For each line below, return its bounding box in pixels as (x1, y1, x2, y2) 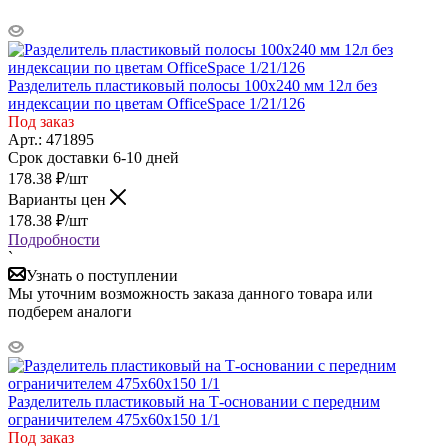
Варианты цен (8, 190, 110, 208)
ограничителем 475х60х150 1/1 (8, 410, 220, 428)
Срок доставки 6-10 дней (8, 148, 179, 166)
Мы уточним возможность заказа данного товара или (8, 284, 373, 302)
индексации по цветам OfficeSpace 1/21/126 (8, 94, 305, 112)
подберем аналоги (8, 302, 132, 320)
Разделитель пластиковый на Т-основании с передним (8, 392, 380, 410)
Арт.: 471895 (8, 130, 94, 148)
